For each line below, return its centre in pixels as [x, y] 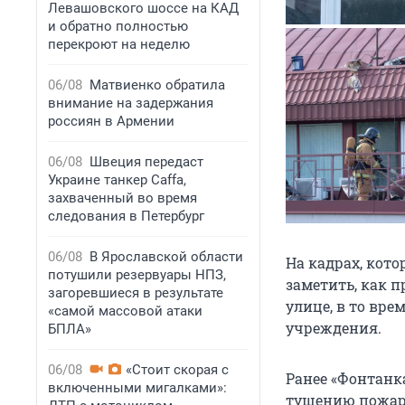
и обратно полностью [118, 26]
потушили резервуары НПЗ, [137, 275]
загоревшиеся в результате [136, 293]
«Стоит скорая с [177, 370]
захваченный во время [122, 198]
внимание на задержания [131, 103]
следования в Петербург [126, 216]
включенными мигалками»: [137, 388]
